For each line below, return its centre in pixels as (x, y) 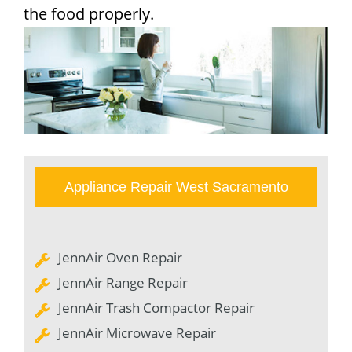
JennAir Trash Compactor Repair (156, 307)
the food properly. (89, 14)
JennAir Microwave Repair (137, 332)
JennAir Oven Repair (120, 257)
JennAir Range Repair (123, 282)
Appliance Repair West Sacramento (176, 187)
